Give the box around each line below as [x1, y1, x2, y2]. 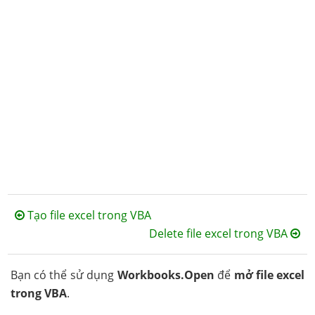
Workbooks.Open [117, 267, 214, 283]
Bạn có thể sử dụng [10, 267, 117, 283]
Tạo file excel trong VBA [25, 207, 152, 223]
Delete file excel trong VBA [148, 226, 290, 241]
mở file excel [233, 267, 305, 283]
